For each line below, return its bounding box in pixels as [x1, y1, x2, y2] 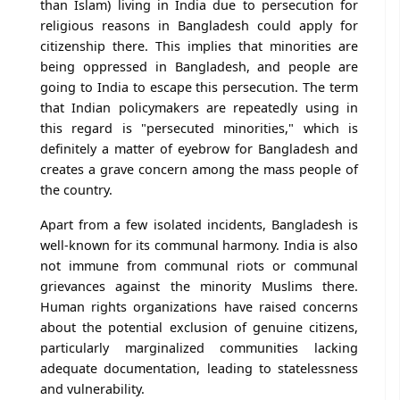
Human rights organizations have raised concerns [40, 297, 358, 315]
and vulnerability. [40, 379, 145, 397]
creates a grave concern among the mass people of [40, 160, 358, 178]
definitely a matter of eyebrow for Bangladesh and [40, 139, 358, 157]
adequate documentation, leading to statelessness [40, 359, 358, 377]
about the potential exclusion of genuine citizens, [40, 318, 358, 336]
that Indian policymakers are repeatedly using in [40, 98, 358, 116]
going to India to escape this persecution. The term [40, 78, 358, 96]
